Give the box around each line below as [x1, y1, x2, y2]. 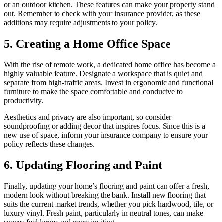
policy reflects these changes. [4, 139, 95, 148]
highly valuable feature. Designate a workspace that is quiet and [4, 69, 203, 78]
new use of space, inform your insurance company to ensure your [4, 130, 208, 139]
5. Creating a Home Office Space [4, 37, 171, 50]
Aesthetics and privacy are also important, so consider [4, 112, 171, 121]
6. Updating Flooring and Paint [4, 158, 162, 171]
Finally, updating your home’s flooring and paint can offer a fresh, [4, 181, 209, 190]
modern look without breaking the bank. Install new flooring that [4, 190, 206, 199]
